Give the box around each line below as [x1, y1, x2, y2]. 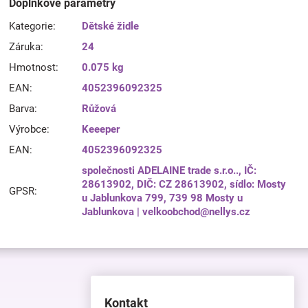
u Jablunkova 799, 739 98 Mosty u [82, 192, 243, 204]
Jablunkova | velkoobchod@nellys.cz [82, 206, 251, 218]
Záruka [9, 41, 41, 53]
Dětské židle [82, 20, 140, 32]
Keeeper [82, 123, 120, 135]
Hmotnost [9, 61, 56, 74]
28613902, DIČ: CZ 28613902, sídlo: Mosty [82, 178, 287, 190]
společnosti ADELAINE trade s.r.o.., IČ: [82, 164, 257, 177]
